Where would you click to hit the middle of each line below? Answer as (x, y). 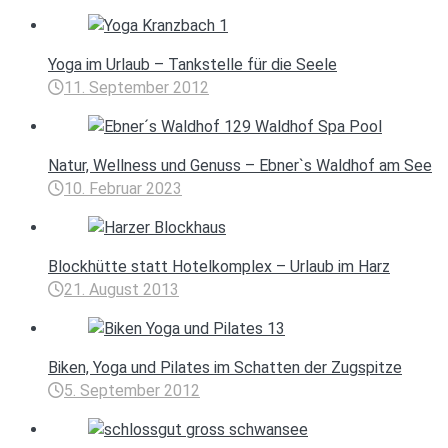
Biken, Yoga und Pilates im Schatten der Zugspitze (225, 368)
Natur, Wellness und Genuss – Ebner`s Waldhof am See (240, 166)
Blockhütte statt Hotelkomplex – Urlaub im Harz (219, 267)
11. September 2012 (136, 88)
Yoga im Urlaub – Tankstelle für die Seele (192, 65)
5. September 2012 (132, 391)
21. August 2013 (121, 290)
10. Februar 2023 (123, 189)
